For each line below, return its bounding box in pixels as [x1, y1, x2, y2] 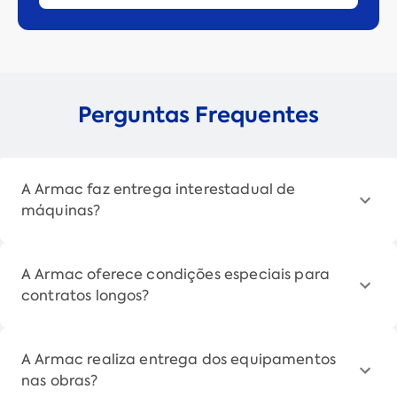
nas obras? [21, 370, 98, 390]
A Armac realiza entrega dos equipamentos [21, 349, 337, 369]
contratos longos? [21, 285, 150, 305]
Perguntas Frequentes [77, 99, 320, 129]
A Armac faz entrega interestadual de [21, 179, 296, 198]
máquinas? [21, 200, 101, 220]
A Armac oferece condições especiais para [21, 264, 331, 284]
